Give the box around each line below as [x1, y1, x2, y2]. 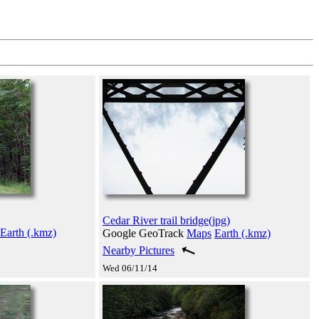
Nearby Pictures [103, 244, 174, 256]
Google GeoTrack [103, 226, 187, 239]
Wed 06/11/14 [103, 262, 157, 273]
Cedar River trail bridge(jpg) [103, 214, 230, 226]
